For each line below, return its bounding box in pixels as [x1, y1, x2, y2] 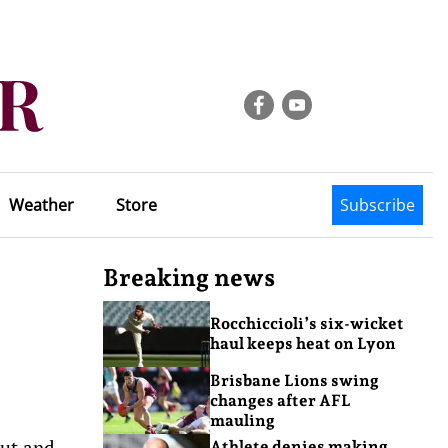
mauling [209, 410, 275, 430]
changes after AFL [209, 390, 351, 410]
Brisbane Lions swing [209, 370, 379, 390]
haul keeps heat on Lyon [209, 334, 396, 354]
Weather [8, 194, 74, 216]
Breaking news [103, 263, 275, 292]
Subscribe [340, 194, 415, 216]
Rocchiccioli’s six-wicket [209, 314, 404, 334]
